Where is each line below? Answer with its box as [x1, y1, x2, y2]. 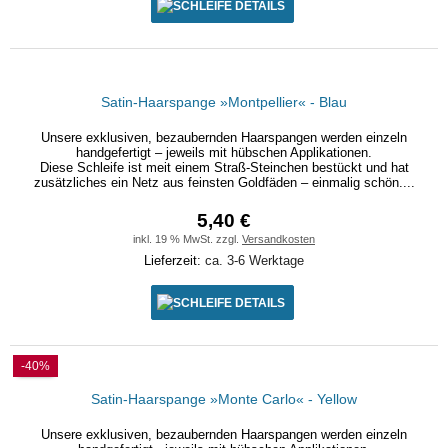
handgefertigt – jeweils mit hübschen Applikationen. [76, 145, 372, 160]
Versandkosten [242, 233, 315, 245]
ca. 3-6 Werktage [205, 253, 304, 268]
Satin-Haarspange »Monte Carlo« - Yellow [91, 391, 357, 407]
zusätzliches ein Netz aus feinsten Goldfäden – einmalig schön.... [33, 175, 415, 190]
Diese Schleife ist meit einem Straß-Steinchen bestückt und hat [39, 160, 409, 175]
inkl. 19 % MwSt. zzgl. [133, 233, 242, 245]
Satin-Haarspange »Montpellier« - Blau [101, 94, 347, 110]
